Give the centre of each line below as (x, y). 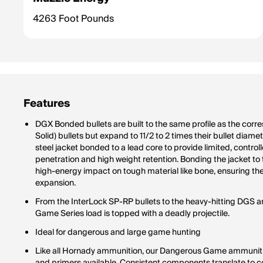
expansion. (55, 183)
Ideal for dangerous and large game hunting (118, 232)
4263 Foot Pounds (73, 19)
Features (47, 104)
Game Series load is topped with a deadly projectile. (132, 214)
